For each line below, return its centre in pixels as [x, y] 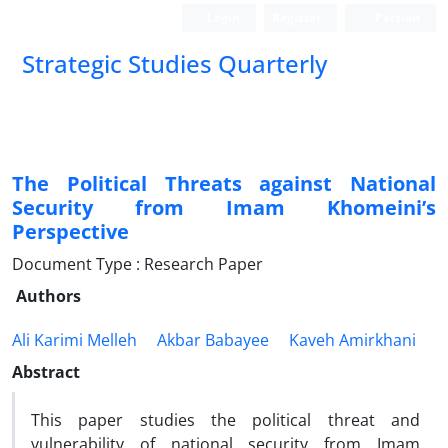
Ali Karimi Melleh [74, 340]
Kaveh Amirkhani [352, 340]
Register [297, 17]
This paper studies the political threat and [225, 420]
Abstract [46, 372]
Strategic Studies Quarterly [174, 63]
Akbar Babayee [213, 340]
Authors [48, 296]
